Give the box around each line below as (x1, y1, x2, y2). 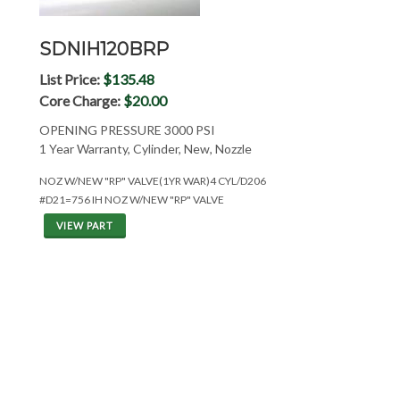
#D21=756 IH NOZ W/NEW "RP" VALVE (38, 193, 224, 206)
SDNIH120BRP (38, 38, 169, 60)
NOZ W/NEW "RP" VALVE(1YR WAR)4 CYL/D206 (38, 174, 266, 187)
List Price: (38, 71, 103, 87)
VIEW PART (55, 220, 113, 231)
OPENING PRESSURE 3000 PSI (38, 122, 215, 137)
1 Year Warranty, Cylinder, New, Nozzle (38, 141, 252, 156)
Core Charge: (38, 92, 123, 109)
